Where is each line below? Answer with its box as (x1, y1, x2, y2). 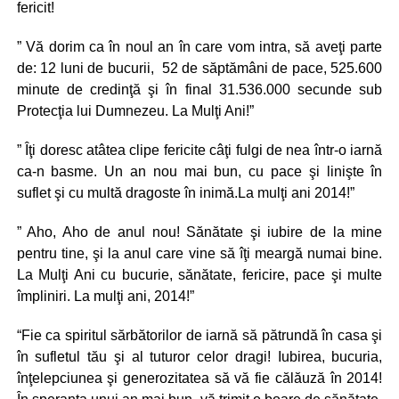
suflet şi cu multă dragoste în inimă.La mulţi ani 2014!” (16, 185, 354, 200)
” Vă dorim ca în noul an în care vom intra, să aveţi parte (16, 39, 383, 54)
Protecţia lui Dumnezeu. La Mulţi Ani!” (16, 103, 254, 118)
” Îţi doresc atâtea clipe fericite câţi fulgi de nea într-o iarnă (16, 142, 383, 158)
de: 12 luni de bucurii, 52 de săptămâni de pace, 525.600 (16, 61, 383, 76)
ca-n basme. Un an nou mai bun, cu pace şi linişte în (16, 164, 383, 179)
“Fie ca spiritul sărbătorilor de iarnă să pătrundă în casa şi (16, 328, 383, 343)
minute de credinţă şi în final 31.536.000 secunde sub (16, 82, 383, 97)
